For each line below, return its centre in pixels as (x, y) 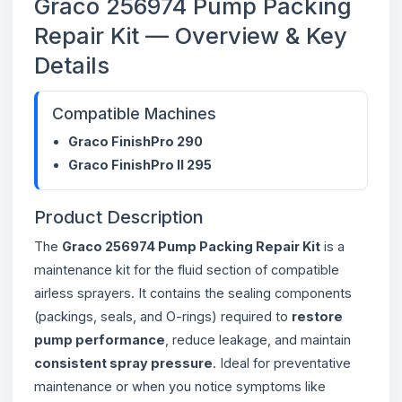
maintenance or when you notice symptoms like (180, 386)
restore (317, 316)
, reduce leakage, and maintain (258, 339)
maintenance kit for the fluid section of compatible (187, 269)
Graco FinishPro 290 (135, 141)
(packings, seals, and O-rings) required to (163, 316)
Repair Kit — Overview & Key (191, 35)
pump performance (100, 339)
